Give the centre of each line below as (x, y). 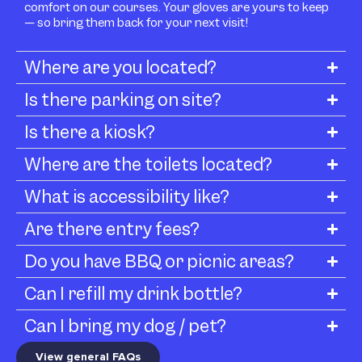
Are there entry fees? (112, 229)
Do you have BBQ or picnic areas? (159, 261)
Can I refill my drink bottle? (133, 293)
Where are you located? (120, 67)
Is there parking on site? (123, 99)
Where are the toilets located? (148, 164)
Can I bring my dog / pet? (125, 326)
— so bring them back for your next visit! (136, 23)
